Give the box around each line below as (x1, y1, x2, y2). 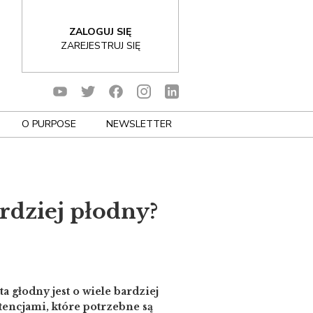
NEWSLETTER (105, 117, 172, 131)
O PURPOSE (22, 117, 77, 131)
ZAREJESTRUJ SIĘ (60, 38, 140, 52)
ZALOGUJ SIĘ (69, 24, 131, 38)
